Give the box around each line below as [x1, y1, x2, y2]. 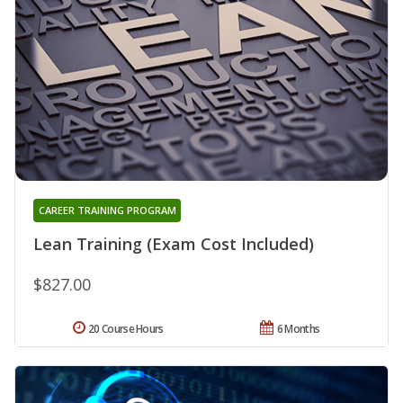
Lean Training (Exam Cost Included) [33, 233, 314, 255]
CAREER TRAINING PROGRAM [38, 203, 176, 218]
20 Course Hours [88, 321, 164, 337]
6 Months [276, 321, 320, 337]
